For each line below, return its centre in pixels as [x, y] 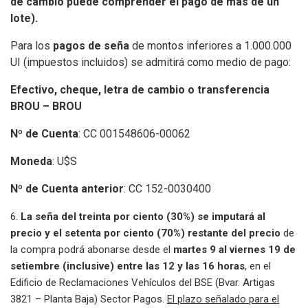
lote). [24, 18]
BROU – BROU [46, 106]
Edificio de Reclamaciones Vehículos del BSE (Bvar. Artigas [143, 282]
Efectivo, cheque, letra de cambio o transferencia [140, 89]
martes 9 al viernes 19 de [234, 249]
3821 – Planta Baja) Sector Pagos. [89, 299]
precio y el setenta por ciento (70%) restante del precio [145, 233]
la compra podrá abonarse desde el [92, 249]
